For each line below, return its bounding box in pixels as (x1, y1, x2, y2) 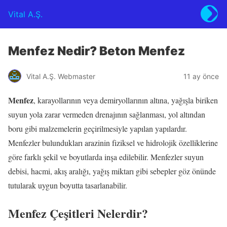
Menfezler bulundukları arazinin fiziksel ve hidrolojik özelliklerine (8, 137, 218, 148)
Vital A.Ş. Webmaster (26, 71, 95, 81)
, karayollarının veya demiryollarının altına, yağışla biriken (33, 95, 218, 105)
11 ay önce (183, 71, 219, 81)
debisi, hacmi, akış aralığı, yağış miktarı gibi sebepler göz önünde (8, 166, 216, 176)
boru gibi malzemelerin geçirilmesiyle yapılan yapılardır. (8, 123, 187, 134)
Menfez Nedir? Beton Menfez (8, 44, 185, 58)
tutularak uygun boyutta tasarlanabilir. (8, 180, 127, 191)
